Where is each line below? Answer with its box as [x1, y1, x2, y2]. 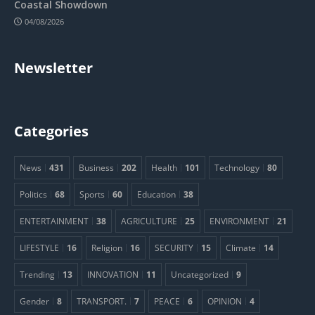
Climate [226, 241, 256, 253]
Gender [20, 295, 49, 307]
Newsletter [14, 58, 93, 77]
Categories [14, 121, 89, 141]
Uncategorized [171, 268, 229, 280]
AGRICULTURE [121, 214, 177, 226]
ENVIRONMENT [210, 214, 269, 226]
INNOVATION [87, 268, 139, 280]
